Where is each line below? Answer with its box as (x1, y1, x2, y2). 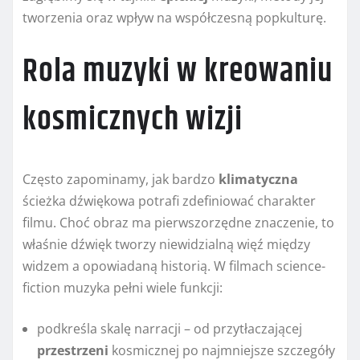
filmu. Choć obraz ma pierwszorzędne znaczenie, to (22, 214, 334, 232)
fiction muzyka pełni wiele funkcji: (22, 279, 223, 297)
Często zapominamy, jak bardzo (22, 170, 219, 189)
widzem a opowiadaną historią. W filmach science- (22, 257, 325, 276)
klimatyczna (219, 170, 298, 189)
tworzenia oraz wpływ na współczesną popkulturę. (22, 9, 326, 27)
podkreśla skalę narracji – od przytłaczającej (37, 320, 302, 338)
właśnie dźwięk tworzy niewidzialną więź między (22, 235, 310, 254)
